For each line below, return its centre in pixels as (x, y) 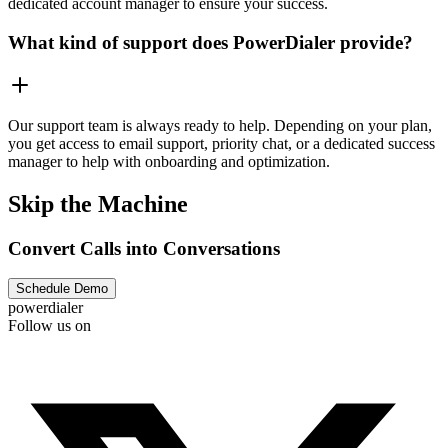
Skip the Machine (98, 203)
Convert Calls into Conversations (144, 248)
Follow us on (49, 326)
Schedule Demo (62, 289)
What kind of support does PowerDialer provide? (210, 43)
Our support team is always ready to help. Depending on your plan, (220, 125)
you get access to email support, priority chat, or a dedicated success (221, 143)
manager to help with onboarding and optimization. (169, 161)
